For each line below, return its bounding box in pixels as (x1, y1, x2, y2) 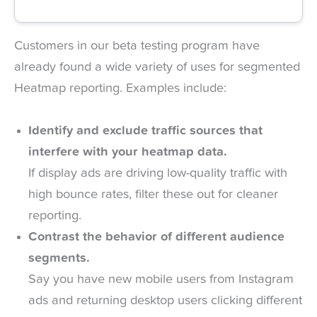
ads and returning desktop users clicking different (28, 294, 302, 307)
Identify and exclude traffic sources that (28, 124, 263, 137)
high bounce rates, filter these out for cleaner (28, 188, 278, 201)
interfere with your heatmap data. (28, 145, 227, 158)
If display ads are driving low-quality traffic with (28, 166, 287, 180)
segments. (28, 251, 90, 265)
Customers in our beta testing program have (14, 40, 260, 53)
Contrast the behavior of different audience (28, 230, 284, 243)
